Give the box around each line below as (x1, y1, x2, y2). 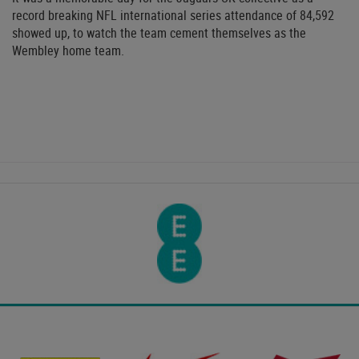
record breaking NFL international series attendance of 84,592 (12, 6, 334, 25)
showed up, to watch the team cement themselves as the (12, 24, 306, 42)
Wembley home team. (12, 42, 124, 60)
